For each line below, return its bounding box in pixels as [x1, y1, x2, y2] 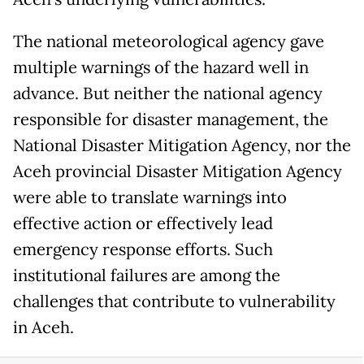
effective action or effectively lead [13, 213, 273, 235]
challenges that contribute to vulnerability [13, 291, 336, 313]
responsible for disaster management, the [13, 109, 328, 131]
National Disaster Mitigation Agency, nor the [13, 135, 351, 157]
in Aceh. [13, 317, 74, 339]
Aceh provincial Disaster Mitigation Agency [13, 161, 342, 183]
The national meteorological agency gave [13, 31, 324, 53]
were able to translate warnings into [13, 187, 287, 209]
